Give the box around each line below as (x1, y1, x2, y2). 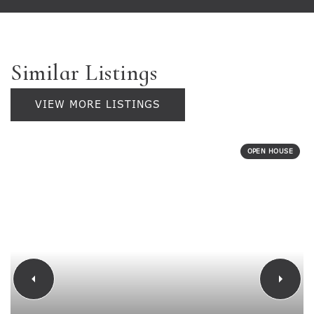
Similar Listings (11, 59, 157, 86)
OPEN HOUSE (247, 147, 293, 156)
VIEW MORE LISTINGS (35, 98, 161, 111)
